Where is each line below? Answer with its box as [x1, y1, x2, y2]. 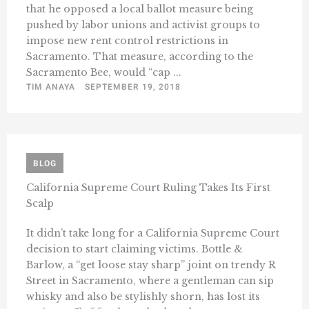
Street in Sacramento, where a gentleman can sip [26, 274, 274, 287]
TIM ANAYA [26, 80, 75, 93]
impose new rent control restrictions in [26, 34, 228, 47]
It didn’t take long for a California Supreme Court [26, 226, 279, 239]
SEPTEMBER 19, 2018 [85, 80, 181, 93]
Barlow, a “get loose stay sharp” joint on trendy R [26, 258, 276, 271]
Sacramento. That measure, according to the [26, 50, 253, 63]
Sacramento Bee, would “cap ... [26, 66, 181, 79]
